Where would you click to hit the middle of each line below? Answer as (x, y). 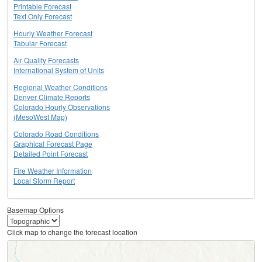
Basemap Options (35, 210)
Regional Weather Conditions (61, 87)
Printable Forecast (42, 6)
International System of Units (59, 70)
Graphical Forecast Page (53, 144)
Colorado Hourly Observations (62, 107)
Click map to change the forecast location (72, 232)
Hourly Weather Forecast (53, 33)
